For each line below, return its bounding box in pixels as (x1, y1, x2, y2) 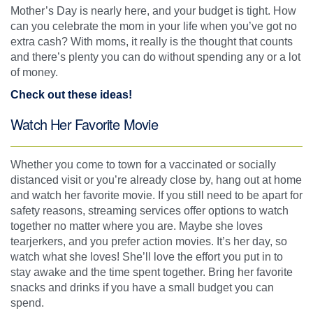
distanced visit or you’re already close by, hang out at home (10, 174, 302, 187)
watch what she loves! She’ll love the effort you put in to (10, 251, 283, 263)
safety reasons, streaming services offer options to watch (10, 205, 289, 217)
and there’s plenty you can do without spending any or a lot (10, 51, 300, 64)
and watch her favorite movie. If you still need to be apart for (10, 189, 303, 202)
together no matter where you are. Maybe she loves (10, 220, 263, 233)
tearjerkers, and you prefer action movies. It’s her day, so (10, 235, 287, 248)
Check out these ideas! (10, 89, 132, 101)
